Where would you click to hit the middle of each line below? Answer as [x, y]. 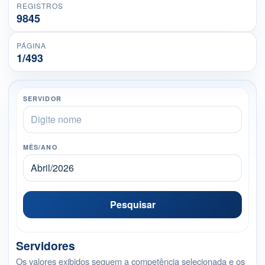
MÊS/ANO [40, 147]
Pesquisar [132, 204]
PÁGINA [31, 45]
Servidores [45, 245]
